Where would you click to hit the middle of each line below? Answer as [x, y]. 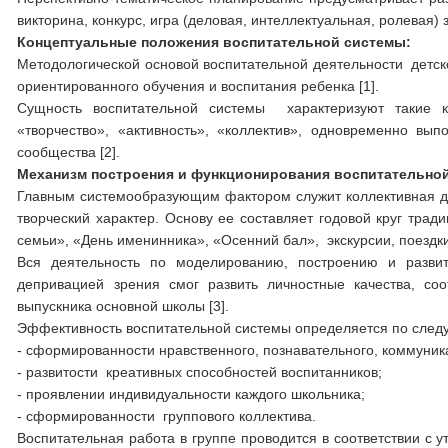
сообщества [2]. [69, 152]
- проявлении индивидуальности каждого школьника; [191, 394]
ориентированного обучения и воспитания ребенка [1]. [198, 86]
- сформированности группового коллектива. [167, 416]
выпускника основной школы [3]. [123, 306]
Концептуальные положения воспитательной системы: [214, 42]
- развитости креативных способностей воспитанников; [200, 372]
